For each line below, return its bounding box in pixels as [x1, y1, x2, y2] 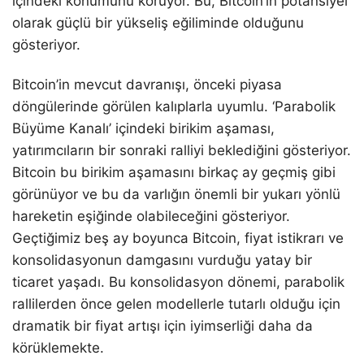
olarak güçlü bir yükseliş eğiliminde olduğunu [12, 14, 304, 31]
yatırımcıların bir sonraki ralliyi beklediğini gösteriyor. [12, 141, 351, 158]
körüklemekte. [12, 339, 104, 356]
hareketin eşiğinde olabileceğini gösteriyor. [12, 207, 290, 224]
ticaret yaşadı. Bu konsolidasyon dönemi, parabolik [12, 273, 344, 290]
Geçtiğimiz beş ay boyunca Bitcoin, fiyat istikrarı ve [12, 229, 344, 246]
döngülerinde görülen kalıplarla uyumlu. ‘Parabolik [12, 97, 336, 115]
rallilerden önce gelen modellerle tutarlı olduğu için [12, 295, 340, 312]
